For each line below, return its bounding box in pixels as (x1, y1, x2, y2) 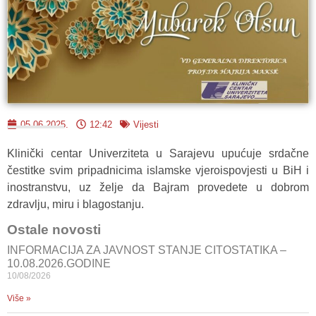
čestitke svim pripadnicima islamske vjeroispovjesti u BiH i (7, 164, 309, 176)
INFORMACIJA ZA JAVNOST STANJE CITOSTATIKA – (7, 243, 286, 256)
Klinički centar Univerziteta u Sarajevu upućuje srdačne (7, 147, 309, 159)
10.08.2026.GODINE (7, 257, 111, 269)
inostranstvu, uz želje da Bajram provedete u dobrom (7, 181, 309, 193)
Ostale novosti (7, 221, 101, 237)
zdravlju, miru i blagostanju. (7, 197, 144, 210)
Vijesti (133, 119, 159, 130)
